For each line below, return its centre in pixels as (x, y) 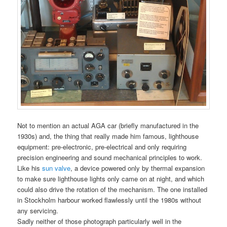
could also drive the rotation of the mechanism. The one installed (112, 189)
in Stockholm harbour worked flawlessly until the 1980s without (109, 200)
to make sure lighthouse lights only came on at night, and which (111, 178)
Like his (30, 168)
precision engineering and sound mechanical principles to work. (110, 157)
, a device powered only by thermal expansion (138, 168)
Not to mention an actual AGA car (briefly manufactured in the (108, 125)
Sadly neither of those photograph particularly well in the (100, 221)
